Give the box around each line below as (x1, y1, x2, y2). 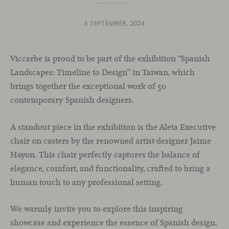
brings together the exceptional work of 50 (10, 81, 166, 92)
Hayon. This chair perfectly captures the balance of (10, 149, 200, 160)
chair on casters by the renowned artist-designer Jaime (10, 135, 211, 146)
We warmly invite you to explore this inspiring (10, 203, 182, 215)
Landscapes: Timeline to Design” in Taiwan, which (10, 67, 195, 78)
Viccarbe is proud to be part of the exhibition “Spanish (10, 53, 210, 64)
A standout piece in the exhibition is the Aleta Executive (10, 121, 216, 132)
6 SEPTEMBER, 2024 (84, 19, 145, 28)
